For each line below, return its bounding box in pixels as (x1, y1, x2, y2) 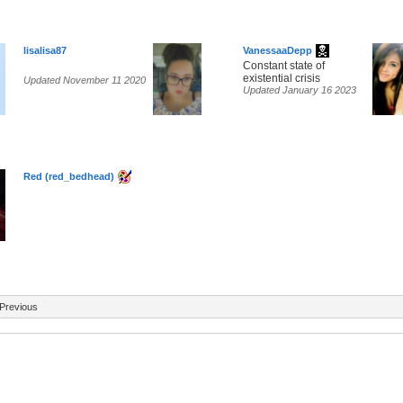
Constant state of (243, 59, 325, 73)
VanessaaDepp (243, 45, 312, 57)
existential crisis (243, 72, 320, 85)
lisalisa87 (23, 45, 67, 57)
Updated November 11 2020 (23, 75, 146, 86)
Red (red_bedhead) (23, 171, 114, 183)
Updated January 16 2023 (243, 85, 356, 96)
